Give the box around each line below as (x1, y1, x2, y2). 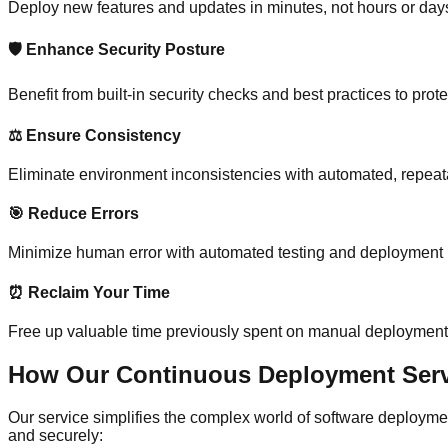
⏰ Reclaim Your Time (8, 283, 170, 301)
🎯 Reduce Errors (8, 205, 139, 223)
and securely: (8, 426, 103, 444)
